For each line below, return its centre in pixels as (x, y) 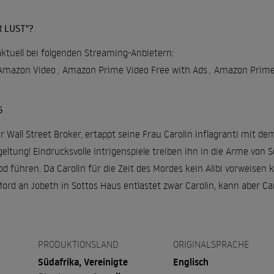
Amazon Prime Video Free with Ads (135, 70)
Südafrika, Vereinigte (83, 262)
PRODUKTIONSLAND (78, 244)
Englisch (191, 262)
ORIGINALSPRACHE (211, 244)
